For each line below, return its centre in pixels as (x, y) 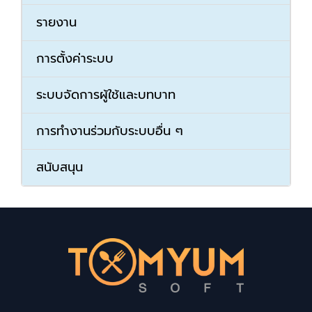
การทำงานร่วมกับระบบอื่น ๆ (110, 131)
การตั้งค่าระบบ (75, 59)
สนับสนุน (60, 167)
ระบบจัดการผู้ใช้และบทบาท (106, 95)
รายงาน (56, 23)
